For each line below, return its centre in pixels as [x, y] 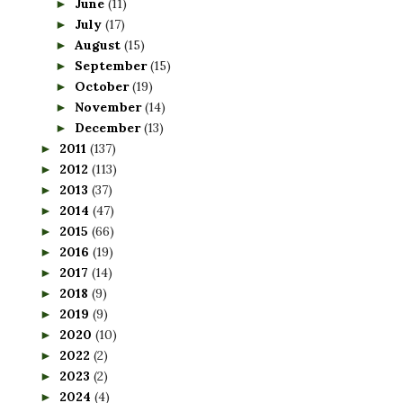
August [99, 45]
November [109, 107]
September [112, 65]
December [109, 127]
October [103, 86]
